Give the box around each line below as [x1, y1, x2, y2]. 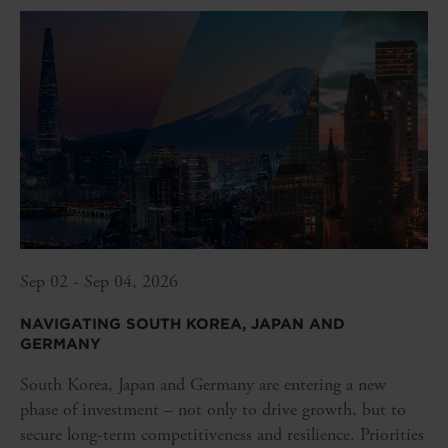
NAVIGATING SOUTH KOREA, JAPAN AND [20, 315, 345, 334]
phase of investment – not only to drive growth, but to [20, 398, 406, 422]
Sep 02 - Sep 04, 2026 [20, 270, 178, 294]
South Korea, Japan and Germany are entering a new [20, 373, 386, 397]
